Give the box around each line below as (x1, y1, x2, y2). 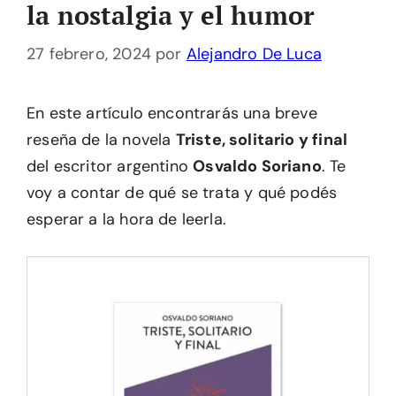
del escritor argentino (27, 156, 194, 177)
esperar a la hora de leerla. (27, 209, 227, 230)
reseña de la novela (27, 129, 176, 150)
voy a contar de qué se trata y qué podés (27, 182, 338, 203)
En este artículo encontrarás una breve (27, 103, 317, 124)
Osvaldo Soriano (193, 156, 322, 177)
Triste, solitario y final (175, 129, 348, 150)
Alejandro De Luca (186, 43, 322, 65)
